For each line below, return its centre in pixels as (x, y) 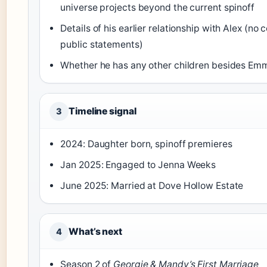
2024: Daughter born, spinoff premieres (146, 144)
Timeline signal (103, 111)
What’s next (95, 231)
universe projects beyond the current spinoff (157, 7)
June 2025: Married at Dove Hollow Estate (152, 185)
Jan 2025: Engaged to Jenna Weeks (138, 164)
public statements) (102, 44)
